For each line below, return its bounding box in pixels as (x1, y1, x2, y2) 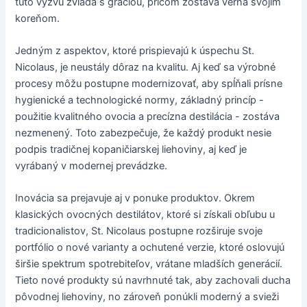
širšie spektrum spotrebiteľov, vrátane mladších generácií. (15, 258, 283, 271)
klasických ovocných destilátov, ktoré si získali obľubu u (15, 208, 275, 221)
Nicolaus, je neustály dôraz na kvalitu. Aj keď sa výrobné (15, 61, 276, 74)
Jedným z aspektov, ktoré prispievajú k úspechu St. (15, 45, 255, 58)
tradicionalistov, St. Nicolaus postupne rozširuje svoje (15, 225, 263, 238)
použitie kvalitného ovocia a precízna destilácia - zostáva (15, 110, 280, 123)
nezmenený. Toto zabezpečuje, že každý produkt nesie (15, 127, 272, 140)
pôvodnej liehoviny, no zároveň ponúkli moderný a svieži (15, 291, 280, 304)
